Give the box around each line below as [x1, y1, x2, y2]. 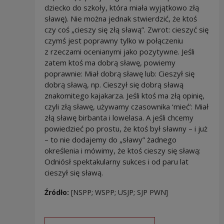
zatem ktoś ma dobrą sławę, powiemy [44, 57, 175, 67]
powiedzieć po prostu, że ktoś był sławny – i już [44, 123, 207, 133]
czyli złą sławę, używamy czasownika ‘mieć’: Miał [44, 101, 208, 111]
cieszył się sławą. [44, 167, 103, 177]
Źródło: [44, 187, 71, 197]
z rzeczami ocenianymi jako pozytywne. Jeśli [44, 46, 194, 56]
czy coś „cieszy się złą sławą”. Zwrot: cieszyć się [44, 24, 208, 34]
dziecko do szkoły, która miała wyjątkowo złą [44, 2, 199, 12]
